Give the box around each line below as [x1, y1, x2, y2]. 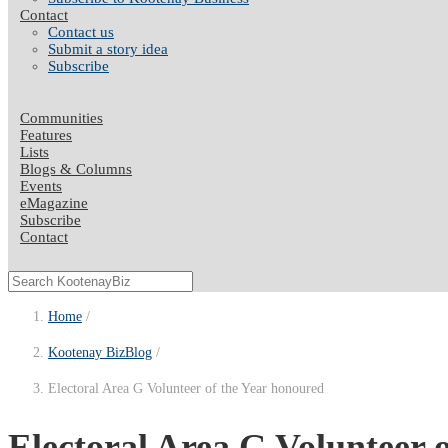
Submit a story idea [48, 41, 168, 57]
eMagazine [20, 195, 88, 211]
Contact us [48, 24, 114, 40]
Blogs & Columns [20, 161, 132, 177]
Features [20, 127, 72, 143]
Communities [20, 110, 103, 126]
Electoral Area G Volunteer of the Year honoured [48, 381, 324, 396]
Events [20, 178, 62, 194]
